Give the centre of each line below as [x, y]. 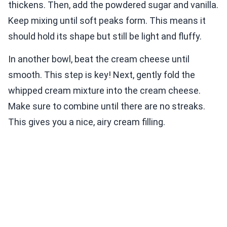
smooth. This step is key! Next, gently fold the [102, 75]
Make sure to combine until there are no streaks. [107, 106]
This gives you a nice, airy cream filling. [87, 122]
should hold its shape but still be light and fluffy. [105, 36]
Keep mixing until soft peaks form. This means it [107, 21]
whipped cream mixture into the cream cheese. [104, 91]
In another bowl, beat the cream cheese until [99, 59]
